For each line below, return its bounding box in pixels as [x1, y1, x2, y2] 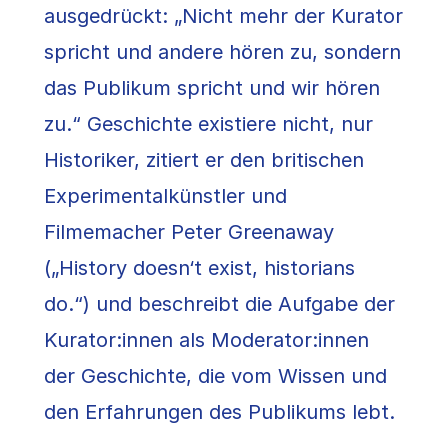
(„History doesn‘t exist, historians [44, 256, 355, 281]
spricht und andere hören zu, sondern [44, 40, 401, 65]
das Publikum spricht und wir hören [44, 76, 380, 101]
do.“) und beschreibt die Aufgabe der [44, 292, 395, 317]
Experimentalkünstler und [44, 184, 287, 209]
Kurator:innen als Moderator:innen [44, 328, 369, 353]
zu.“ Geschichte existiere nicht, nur [44, 112, 373, 137]
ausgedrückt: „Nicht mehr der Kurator [44, 4, 403, 29]
